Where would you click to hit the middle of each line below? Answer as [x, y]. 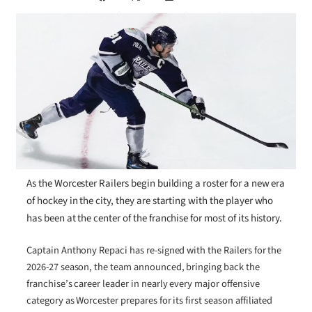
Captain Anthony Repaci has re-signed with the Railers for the [154, 251]
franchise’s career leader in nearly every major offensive [143, 284]
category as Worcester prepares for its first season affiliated [150, 301]
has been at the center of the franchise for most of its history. [155, 218]
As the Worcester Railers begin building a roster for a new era [156, 183]
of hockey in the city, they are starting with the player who [150, 201]
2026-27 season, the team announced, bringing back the [143, 267]
